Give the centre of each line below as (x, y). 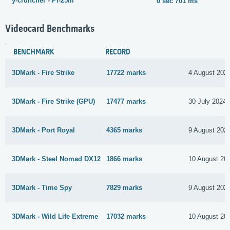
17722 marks (126, 73)
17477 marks (126, 102)
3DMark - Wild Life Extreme (55, 216)
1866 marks (124, 159)
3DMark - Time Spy (42, 187)
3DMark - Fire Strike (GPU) (53, 101)
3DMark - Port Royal (43, 130)
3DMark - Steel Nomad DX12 (56, 159)
